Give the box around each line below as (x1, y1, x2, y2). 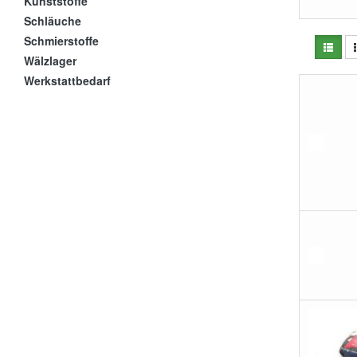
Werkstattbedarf (24, 72, 111, 88)
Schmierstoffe (24, 32, 99, 49)
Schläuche (24, 12, 81, 29)
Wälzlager (24, 52, 76, 69)
